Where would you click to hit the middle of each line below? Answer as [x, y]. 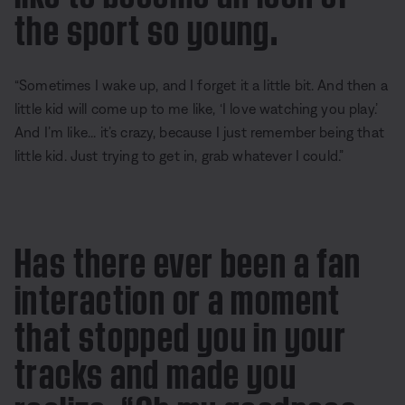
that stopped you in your [181, 332]
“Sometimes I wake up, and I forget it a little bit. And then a [201, 85]
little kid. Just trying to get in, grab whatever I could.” [179, 155]
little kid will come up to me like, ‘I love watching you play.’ [197, 108]
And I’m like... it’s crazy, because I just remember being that [199, 132]
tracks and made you [156, 369]
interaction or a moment [178, 295]
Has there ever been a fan [188, 258]
